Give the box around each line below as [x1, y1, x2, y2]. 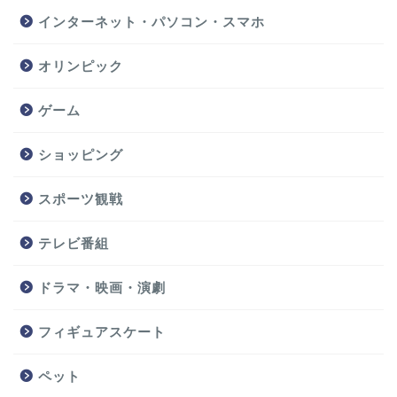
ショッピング [38, 147, 123, 163]
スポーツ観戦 [38, 191, 123, 207]
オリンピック [38, 58, 123, 74]
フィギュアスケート [38, 324, 166, 340]
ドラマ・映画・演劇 [38, 280, 166, 296]
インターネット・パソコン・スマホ [38, 14, 265, 30]
